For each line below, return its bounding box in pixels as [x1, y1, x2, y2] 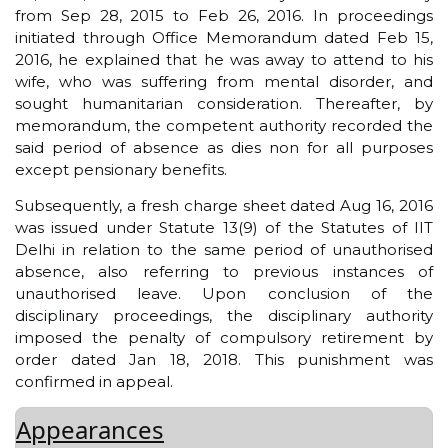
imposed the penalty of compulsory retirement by [15, 328, 433, 348]
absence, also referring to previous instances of [15, 262, 433, 282]
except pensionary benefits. [15, 159, 227, 179]
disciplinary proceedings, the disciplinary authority [15, 306, 433, 326]
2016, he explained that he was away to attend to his [15, 49, 433, 69]
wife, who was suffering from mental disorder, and [15, 71, 433, 91]
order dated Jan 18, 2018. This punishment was [15, 350, 433, 370]
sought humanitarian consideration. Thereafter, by [15, 93, 433, 113]
